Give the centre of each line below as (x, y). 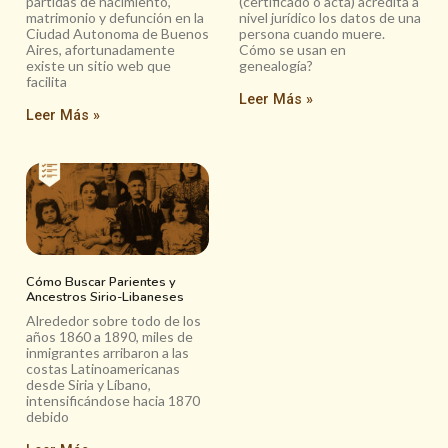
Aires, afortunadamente (100, 50)
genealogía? (276, 66)
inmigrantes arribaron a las (107, 352)
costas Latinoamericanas (103, 368)
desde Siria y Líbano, (88, 384)
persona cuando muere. (312, 34)
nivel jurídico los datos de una (330, 18)
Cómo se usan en (292, 50)
